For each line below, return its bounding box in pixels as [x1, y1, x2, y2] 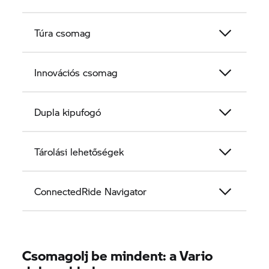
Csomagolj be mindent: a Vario [22, 245, 213, 265]
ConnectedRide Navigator [34, 184, 147, 198]
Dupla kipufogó [34, 104, 101, 119]
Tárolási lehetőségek [34, 144, 124, 159]
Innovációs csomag [34, 65, 118, 79]
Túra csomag [34, 25, 91, 40]
